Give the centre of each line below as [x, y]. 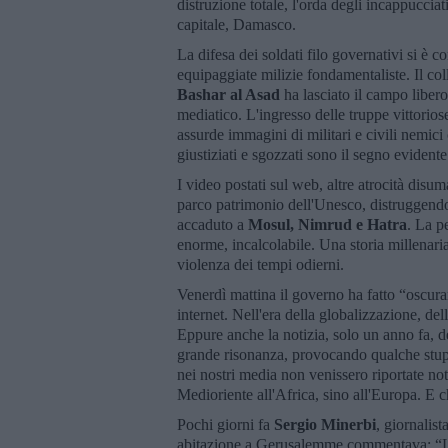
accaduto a [212, 224]
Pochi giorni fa [225, 424]
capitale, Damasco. [238, 24]
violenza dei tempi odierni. [262, 264]
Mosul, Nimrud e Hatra [327, 224]
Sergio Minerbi [325, 424]
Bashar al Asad [228, 94]
